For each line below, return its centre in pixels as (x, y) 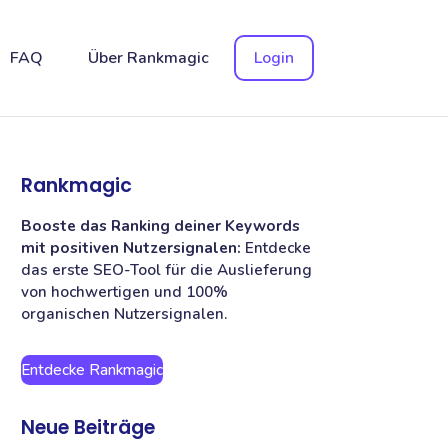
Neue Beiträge (88, 427)
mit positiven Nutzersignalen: (131, 247)
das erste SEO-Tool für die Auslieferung (167, 269)
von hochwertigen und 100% (125, 291)
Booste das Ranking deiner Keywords (161, 225)
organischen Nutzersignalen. (124, 313)
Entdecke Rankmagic (92, 370)
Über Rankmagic (148, 58)
